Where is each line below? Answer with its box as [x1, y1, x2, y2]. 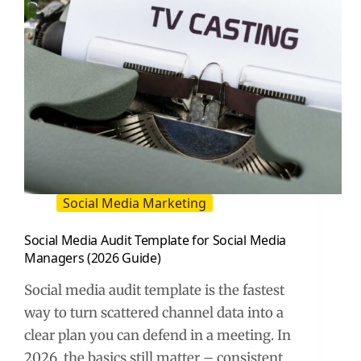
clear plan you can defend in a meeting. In [24, 326, 291, 345]
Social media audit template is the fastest [24, 281, 284, 300]
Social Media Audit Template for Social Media [24, 231, 286, 250]
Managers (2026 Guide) [24, 249, 161, 268]
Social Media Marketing [63, 194, 206, 213]
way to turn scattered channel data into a [24, 304, 284, 322]
